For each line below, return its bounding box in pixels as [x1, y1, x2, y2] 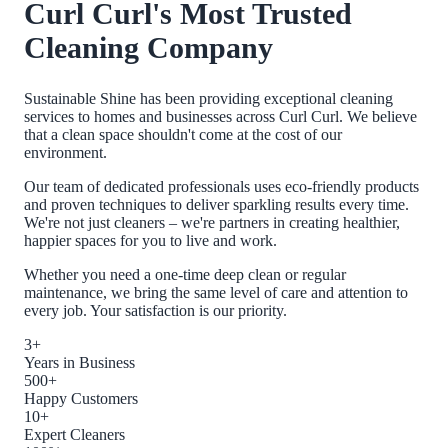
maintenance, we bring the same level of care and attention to [24, 283, 408, 301]
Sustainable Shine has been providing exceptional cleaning [24, 89, 393, 107]
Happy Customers [24, 389, 138, 407]
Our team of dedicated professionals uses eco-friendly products [24, 177, 419, 195]
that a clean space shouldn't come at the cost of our [24, 125, 342, 143]
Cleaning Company [24, 30, 273, 64]
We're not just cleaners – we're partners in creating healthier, [24, 213, 400, 231]
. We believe [339, 107, 417, 125]
